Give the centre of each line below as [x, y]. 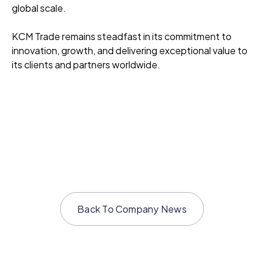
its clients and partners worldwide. [86, 65]
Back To [97, 209]
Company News [151, 209]
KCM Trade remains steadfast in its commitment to [122, 37]
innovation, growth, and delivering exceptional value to [130, 51]
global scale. [39, 8]
